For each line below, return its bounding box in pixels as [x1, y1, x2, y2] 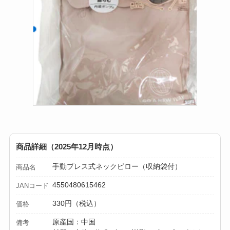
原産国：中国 [52, 218, 96, 226]
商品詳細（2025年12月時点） [15, 142, 118, 151]
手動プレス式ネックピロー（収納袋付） [52, 162, 182, 171]
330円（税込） [52, 199, 101, 208]
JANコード [15, 182, 49, 190]
